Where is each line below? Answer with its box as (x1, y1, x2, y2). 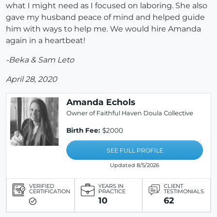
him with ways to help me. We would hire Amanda (6, 24, 201, 34)
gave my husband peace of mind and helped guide (6, 13, 205, 22)
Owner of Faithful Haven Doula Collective (66, 109, 193, 117)
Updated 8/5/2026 (110, 162, 159, 169)
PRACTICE (98, 188, 125, 195)
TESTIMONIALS (164, 188, 204, 195)
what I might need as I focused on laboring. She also (6, 1, 207, 11)
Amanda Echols (66, 97, 135, 108)
